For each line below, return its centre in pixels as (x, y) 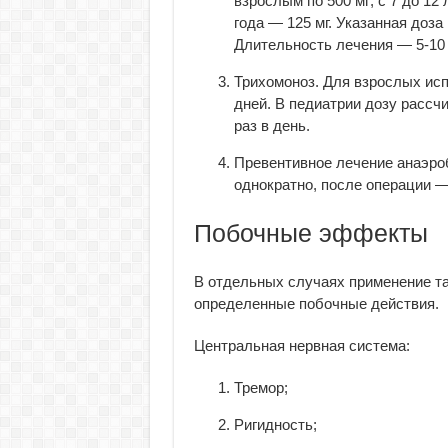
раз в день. (271, 125)
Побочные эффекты (310, 233)
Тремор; (260, 387)
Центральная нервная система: (301, 345)
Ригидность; (275, 424)
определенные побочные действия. (316, 303)
